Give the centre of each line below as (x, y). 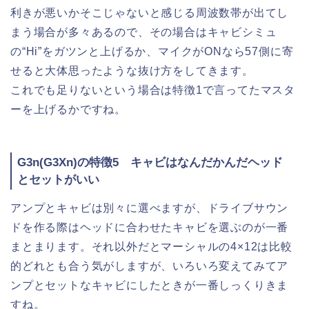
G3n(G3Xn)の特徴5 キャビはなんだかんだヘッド (150, 163)
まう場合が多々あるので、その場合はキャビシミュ (144, 32)
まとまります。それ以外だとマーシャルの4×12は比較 (151, 247)
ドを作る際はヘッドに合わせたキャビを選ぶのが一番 (150, 228)
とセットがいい (58, 180)
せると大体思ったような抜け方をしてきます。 (132, 71)
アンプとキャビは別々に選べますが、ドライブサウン (150, 208)
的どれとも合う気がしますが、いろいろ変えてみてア (150, 266)
